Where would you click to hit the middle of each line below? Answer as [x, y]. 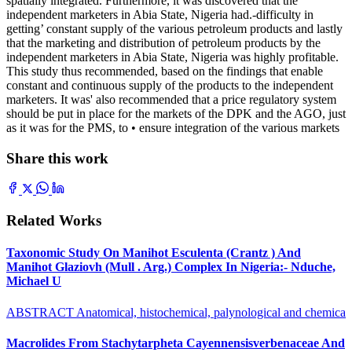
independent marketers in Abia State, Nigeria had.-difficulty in [160, 14]
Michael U [34, 281]
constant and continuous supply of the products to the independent [170, 85]
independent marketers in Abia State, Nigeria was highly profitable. [172, 57]
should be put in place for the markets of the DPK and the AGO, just [176, 113]
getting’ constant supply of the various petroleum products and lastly [174, 28]
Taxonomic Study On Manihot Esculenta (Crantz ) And [154, 253]
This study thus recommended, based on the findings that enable [165, 71]
